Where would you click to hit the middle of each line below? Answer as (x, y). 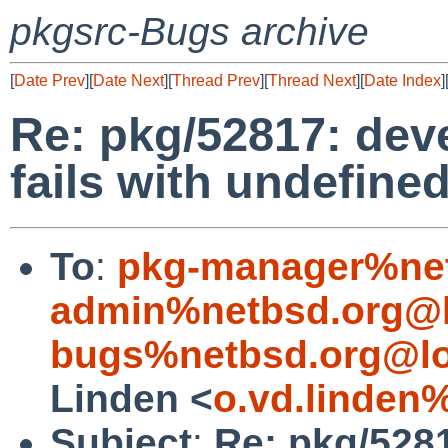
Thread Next (312, 80)
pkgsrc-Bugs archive (189, 31)
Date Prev (49, 80)
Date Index (402, 80)
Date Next (128, 80)
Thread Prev (216, 80)
